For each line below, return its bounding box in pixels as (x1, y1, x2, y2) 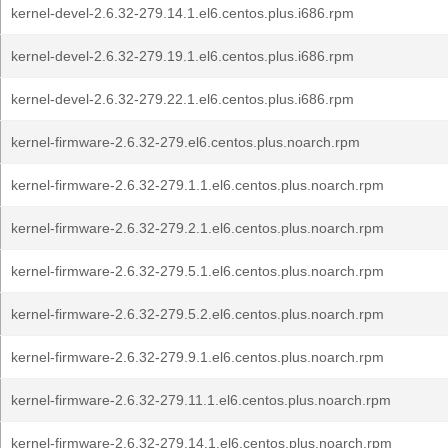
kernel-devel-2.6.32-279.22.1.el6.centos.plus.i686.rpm (11, 91, 354, 107)
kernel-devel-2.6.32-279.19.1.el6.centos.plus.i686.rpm (11, 48, 354, 64)
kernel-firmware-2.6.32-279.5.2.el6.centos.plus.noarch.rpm (11, 306, 384, 322)
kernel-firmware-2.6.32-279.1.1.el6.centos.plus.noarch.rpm (11, 177, 384, 193)
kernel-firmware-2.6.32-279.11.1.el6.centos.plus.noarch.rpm (11, 392, 391, 408)
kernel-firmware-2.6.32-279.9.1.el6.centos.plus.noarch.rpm (11, 349, 384, 365)
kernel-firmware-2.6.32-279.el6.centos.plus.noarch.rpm (11, 134, 360, 150)
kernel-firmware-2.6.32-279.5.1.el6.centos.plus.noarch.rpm (11, 263, 384, 279)
